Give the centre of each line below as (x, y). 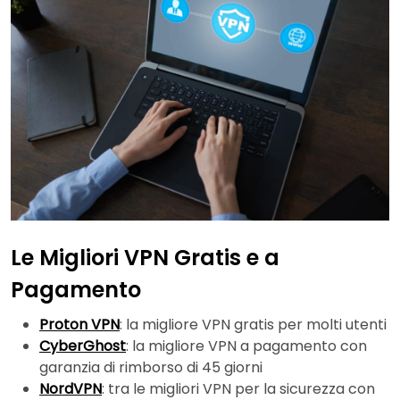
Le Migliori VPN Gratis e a (145, 257)
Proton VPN (79, 325)
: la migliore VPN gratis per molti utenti (253, 325)
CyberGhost (83, 346)
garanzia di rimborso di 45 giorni (151, 368)
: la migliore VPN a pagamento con (246, 346)
